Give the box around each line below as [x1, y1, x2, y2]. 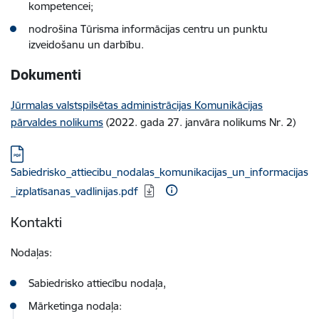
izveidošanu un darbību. [28, 38, 144, 51]
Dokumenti [11, 66, 81, 83]
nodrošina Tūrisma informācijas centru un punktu [28, 22, 268, 36]
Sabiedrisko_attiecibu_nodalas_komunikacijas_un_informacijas [11, 165, 308, 179]
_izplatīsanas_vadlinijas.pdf [11, 184, 138, 198]
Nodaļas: [11, 246, 52, 259]
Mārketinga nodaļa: [28, 299, 122, 313]
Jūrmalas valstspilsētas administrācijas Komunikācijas [11, 98, 263, 112]
